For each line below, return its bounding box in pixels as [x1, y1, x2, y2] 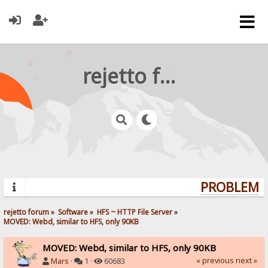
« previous [196, 255, 234, 266]
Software [58, 206, 89, 217]
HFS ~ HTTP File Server [97, 206, 173, 217]
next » [235, 255, 257, 266]
